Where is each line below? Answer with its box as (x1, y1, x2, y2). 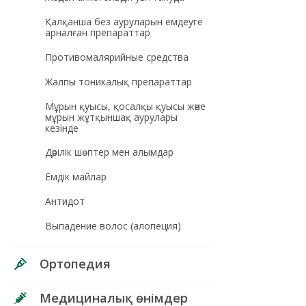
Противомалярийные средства (44, 50, 189, 64)
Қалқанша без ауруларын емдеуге (44, 14, 203, 28)
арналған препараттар (44, 25, 150, 39)
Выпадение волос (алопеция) (44, 219, 181, 233)
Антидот (44, 195, 85, 208)
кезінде (44, 121, 79, 135)
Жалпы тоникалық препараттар (44, 74, 192, 88)
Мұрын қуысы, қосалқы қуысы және (44, 99, 206, 113)
